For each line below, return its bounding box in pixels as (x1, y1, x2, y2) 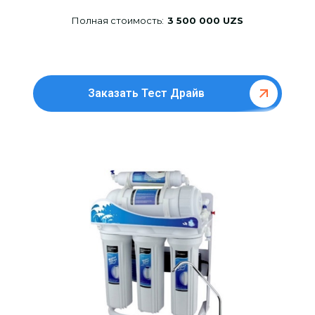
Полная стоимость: (71, 15, 164, 27)
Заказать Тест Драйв (88, 86, 205, 101)
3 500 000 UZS (167, 15, 243, 27)
